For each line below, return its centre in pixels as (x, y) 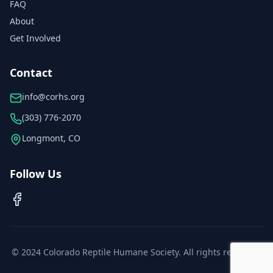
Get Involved (35, 38)
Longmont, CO (51, 138)
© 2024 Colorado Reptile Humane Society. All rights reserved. (136, 252)
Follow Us (36, 174)
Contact (31, 73)
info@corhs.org (53, 97)
